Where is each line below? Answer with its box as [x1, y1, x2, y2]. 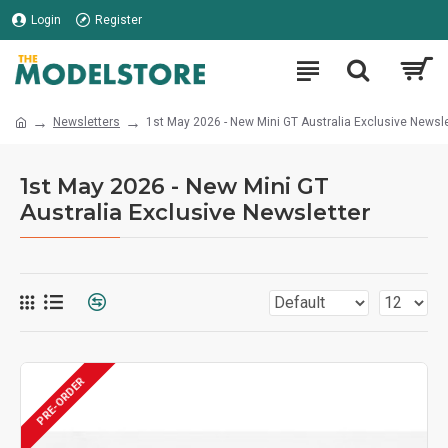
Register [95, 13, 142, 27]
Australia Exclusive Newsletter [20, 199, 371, 226]
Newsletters [53, 115, 120, 129]
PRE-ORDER [34, 375, 88, 429]
